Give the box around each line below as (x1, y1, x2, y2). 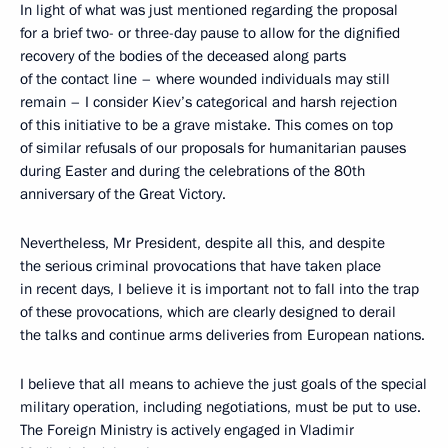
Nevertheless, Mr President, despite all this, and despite (20, 233, 385, 253)
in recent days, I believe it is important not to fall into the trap (20, 279, 419, 299)
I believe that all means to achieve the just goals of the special (20, 374, 427, 394)
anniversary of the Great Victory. (20, 184, 226, 204)
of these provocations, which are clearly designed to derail (20, 302, 396, 322)
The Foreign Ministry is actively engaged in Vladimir (20, 420, 354, 440)
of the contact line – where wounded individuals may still (20, 69, 390, 89)
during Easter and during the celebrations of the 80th (20, 161, 365, 181)
